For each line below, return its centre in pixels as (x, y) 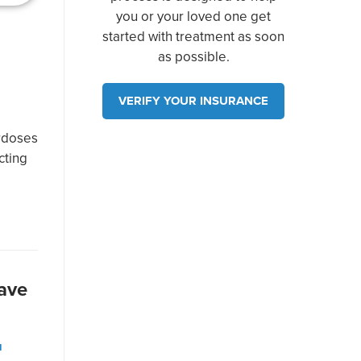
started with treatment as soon (193, 36)
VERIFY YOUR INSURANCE (193, 100)
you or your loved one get (193, 16)
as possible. (193, 56)
